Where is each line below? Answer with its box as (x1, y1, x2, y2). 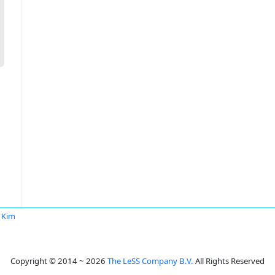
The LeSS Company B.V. (107, 255, 193, 266)
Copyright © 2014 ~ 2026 (10, 255, 107, 266)
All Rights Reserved (193, 255, 265, 266)
